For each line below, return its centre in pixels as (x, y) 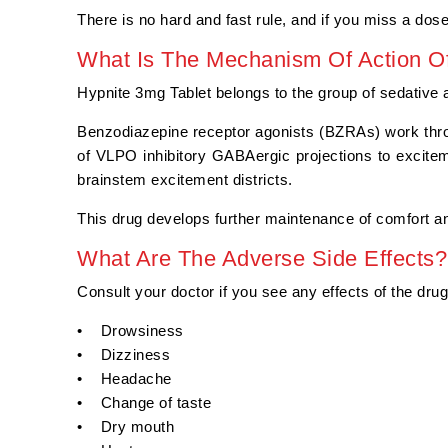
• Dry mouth (125, 427)
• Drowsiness (130, 331)
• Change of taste (144, 403)
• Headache (124, 379)
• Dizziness (123, 355)
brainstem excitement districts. (185, 180)
